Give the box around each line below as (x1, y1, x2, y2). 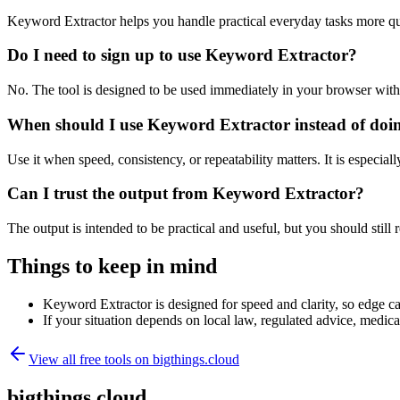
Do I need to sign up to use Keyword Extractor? (7, 46, 357, 65)
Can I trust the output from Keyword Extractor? (7, 184, 364, 204)
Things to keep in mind (7, 254, 217, 278)
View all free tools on (29, 351, 153, 367)
